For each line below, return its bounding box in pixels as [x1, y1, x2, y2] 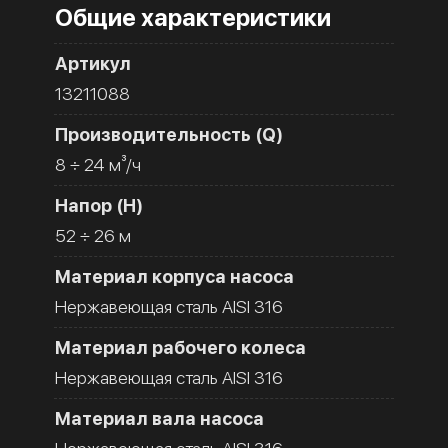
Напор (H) [55, 194, 143, 216]
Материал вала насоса [55, 407, 264, 429]
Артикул [55, 52, 131, 74]
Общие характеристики [55, 2, 331, 32]
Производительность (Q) [55, 123, 283, 145]
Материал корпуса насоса [55, 265, 294, 287]
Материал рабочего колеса [55, 336, 306, 358]
